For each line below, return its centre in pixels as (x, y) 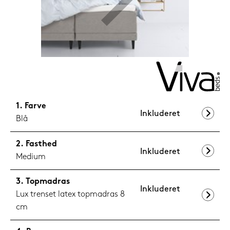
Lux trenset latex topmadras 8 (71, 195)
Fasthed (42, 144)
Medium (31, 157)
